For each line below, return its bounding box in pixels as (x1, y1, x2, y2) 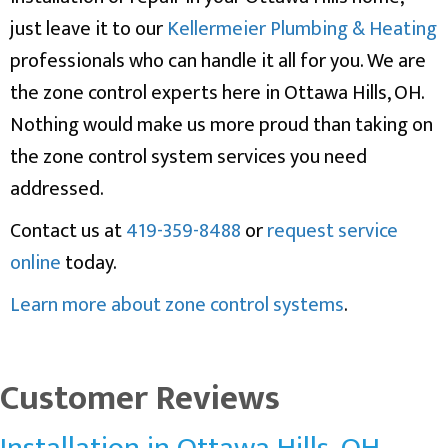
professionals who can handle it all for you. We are (10, 43, 426, 78)
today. (61, 245, 117, 280)
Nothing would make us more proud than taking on (10, 107, 433, 142)
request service (267, 213, 398, 248)
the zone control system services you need (10, 139, 367, 174)
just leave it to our (10, 11, 167, 46)
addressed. (10, 171, 104, 206)
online (10, 245, 61, 280)
